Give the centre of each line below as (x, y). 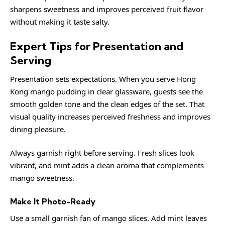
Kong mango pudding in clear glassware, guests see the (106, 91)
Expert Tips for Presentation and (97, 46)
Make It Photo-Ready (53, 201)
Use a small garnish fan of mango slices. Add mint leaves (108, 218)
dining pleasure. (38, 129)
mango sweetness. (42, 178)
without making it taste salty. (60, 21)
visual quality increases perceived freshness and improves (110, 116)
